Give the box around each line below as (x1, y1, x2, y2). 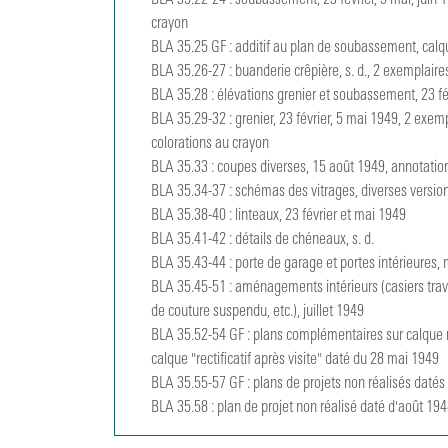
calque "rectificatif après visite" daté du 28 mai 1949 (151, 352, 440, 368)
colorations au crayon (151, 136, 270, 152)
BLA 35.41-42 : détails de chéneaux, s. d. (151, 232, 375, 248)
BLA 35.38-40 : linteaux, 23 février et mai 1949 (151, 208, 407, 224)
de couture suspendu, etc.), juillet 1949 (151, 304, 365, 320)
